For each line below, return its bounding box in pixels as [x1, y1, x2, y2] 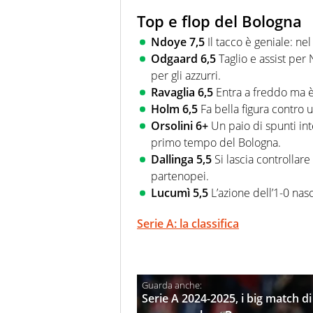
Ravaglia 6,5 [151, 85, 216, 101]
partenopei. [151, 168, 209, 184]
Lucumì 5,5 [151, 185, 208, 201]
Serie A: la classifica [137, 216, 239, 232]
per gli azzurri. [151, 68, 221, 84]
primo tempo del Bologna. [151, 135, 281, 151]
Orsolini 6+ [151, 118, 208, 134]
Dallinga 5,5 [151, 152, 212, 168]
